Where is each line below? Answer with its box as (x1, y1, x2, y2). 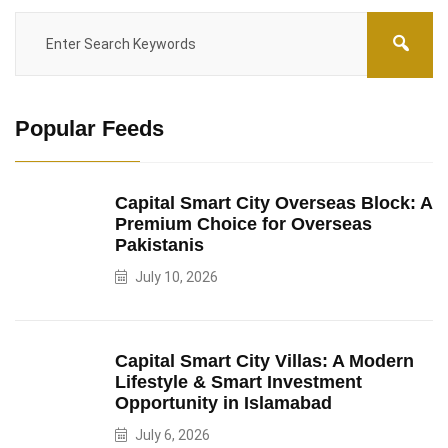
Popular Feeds (15, 116, 164, 141)
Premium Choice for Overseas (115, 214, 372, 234)
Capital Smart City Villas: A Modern (115, 351, 414, 371)
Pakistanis (115, 235, 204, 255)
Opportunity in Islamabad (115, 393, 332, 413)
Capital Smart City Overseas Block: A (115, 193, 432, 213)
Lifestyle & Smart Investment (115, 372, 362, 392)
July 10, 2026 (135, 269, 218, 285)
